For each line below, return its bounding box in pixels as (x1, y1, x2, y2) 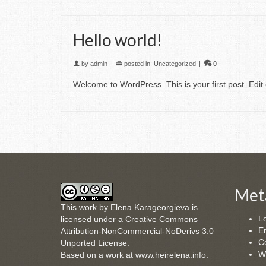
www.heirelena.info (135, 250, 206, 259)
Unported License (61, 238, 127, 248)
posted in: (122, 60, 154, 67)
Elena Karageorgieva (110, 202, 189, 212)
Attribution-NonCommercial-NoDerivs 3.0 (61, 226, 214, 236)
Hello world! (73, 30, 162, 50)
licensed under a (61, 214, 125, 224)
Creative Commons (125, 214, 198, 224)
